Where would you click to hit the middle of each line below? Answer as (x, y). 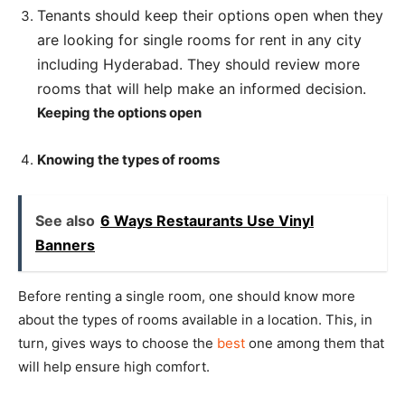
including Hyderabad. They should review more (198, 65)
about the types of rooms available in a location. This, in (195, 320)
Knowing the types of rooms (128, 160)
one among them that (315, 344)
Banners (65, 245)
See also (65, 221)
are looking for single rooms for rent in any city (199, 40)
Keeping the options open (119, 113)
